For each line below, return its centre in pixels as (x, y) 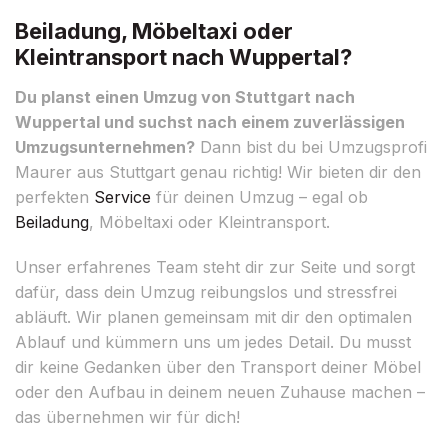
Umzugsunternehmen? (105, 146)
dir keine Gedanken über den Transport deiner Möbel (218, 366)
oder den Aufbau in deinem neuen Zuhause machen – (220, 391)
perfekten (54, 196)
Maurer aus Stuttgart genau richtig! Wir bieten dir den (218, 171)
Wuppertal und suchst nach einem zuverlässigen (210, 121)
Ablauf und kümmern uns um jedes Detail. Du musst (213, 341)
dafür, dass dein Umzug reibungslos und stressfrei (206, 291)
